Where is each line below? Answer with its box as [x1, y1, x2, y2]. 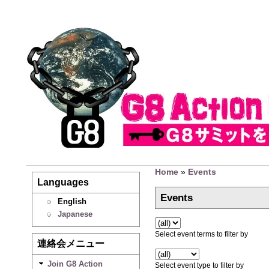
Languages [37, 177, 89, 187]
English [57, 196, 86, 206]
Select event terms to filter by [154, 230, 248, 239]
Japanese [57, 209, 92, 219]
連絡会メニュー [37, 238, 104, 249]
